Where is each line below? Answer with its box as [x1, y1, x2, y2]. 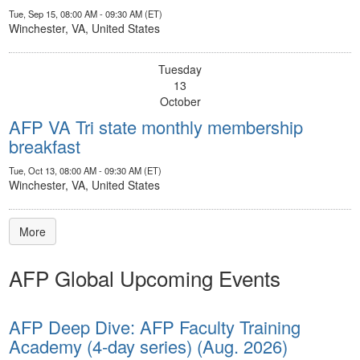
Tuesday [158, 60, 202, 77]
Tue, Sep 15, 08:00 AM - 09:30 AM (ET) [9, 6, 162, 20]
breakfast [9, 133, 80, 158]
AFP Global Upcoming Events [9, 262, 280, 292]
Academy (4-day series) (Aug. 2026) [9, 333, 288, 358]
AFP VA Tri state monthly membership [9, 113, 303, 139]
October [159, 92, 201, 109]
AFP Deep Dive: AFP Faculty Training [9, 313, 301, 339]
